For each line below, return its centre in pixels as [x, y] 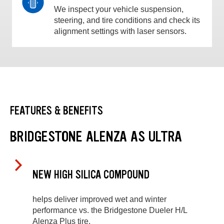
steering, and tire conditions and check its [127, 20]
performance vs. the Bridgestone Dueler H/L [110, 210]
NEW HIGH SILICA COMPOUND [91, 175]
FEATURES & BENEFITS [56, 110]
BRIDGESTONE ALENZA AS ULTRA [96, 136]
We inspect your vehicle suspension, [119, 9]
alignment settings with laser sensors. [120, 31]
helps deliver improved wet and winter [99, 199]
